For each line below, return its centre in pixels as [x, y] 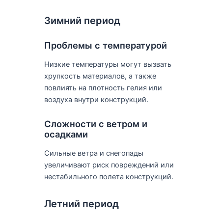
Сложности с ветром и [96, 124]
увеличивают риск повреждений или [109, 165]
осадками [66, 134]
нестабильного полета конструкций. [109, 177]
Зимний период [82, 21]
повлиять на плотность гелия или [103, 88]
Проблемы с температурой [105, 45]
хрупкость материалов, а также [100, 76]
